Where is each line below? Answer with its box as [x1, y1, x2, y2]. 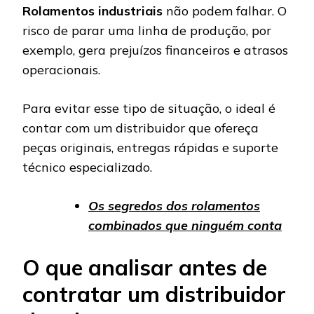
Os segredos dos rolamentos [88, 197, 260, 214]
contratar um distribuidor [22, 280, 286, 308]
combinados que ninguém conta [88, 217, 282, 233]
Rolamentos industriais [22, 2, 163, 19]
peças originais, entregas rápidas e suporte [22, 139, 278, 156]
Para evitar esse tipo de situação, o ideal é [22, 100, 275, 116]
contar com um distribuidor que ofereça [22, 119, 259, 136]
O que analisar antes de [22, 253, 267, 281]
